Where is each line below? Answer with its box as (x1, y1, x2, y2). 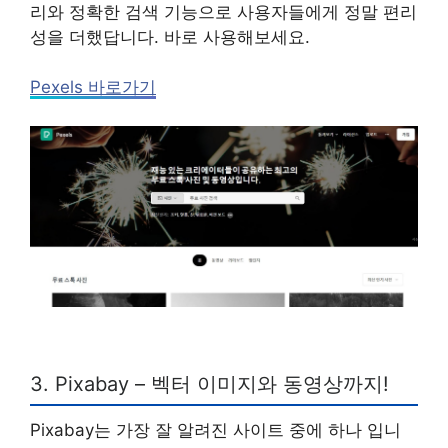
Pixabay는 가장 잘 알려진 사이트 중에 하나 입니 (30, 420, 401, 441)
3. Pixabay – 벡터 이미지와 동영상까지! (30, 372, 389, 397)
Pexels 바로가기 (30, 77, 156, 98)
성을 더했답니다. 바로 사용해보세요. (30, 26, 310, 47)
